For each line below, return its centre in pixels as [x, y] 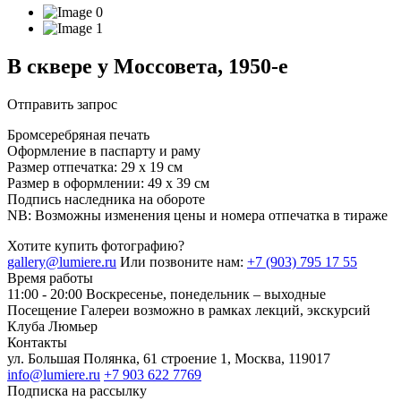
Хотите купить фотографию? [96, 245]
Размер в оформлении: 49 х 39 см [108, 183]
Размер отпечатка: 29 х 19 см [95, 166]
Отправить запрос [62, 104]
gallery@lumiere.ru [62, 261]
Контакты [37, 342]
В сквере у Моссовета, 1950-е [148, 66]
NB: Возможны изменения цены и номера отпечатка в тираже [197, 215]
